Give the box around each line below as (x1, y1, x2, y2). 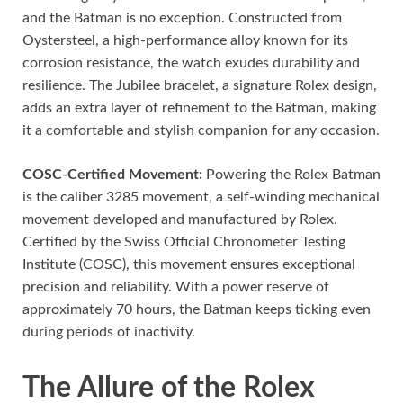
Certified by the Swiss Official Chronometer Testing (22, 235, 345, 250)
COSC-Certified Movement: (22, 167, 206, 183)
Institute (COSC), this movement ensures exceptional (22, 257, 355, 273)
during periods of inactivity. (22, 325, 195, 340)
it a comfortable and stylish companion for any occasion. (22, 123, 380, 139)
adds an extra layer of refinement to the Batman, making (22, 101, 376, 116)
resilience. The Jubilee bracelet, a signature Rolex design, (22, 78, 377, 94)
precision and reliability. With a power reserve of (22, 280, 329, 295)
